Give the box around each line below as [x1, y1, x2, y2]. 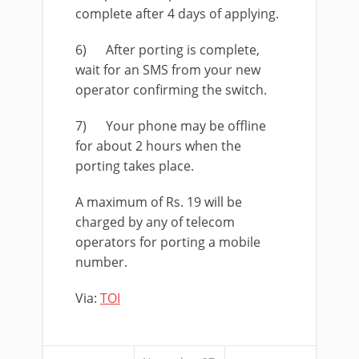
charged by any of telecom [75, 212, 235, 231]
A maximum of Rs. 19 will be [75, 192, 242, 211]
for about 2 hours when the [75, 136, 241, 155]
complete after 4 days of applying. [75, 4, 279, 22]
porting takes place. [75, 156, 194, 175]
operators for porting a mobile [75, 232, 260, 251]
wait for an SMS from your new [75, 60, 260, 79]
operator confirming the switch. [75, 80, 267, 99]
